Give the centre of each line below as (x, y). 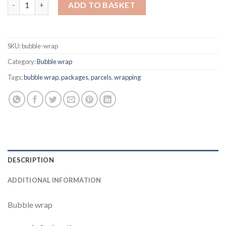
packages (75, 77)
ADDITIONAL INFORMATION (54, 180)
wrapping (127, 77)
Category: (22, 61)
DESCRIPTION (31, 160)
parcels (101, 77)
